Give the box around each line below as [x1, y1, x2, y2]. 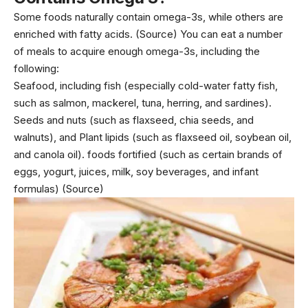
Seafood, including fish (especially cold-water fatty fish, [14, 79, 278, 93]
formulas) [14, 182, 62, 196]
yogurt [43, 165, 74, 179]
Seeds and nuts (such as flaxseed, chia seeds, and [14, 113, 254, 127]
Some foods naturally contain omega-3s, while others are [14, 10, 283, 24]
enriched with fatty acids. [14, 27, 135, 41]
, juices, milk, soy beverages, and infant [74, 165, 258, 179]
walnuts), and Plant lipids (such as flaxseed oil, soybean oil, [14, 131, 291, 144]
